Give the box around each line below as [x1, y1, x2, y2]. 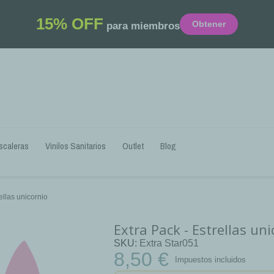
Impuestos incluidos [175, 254, 246, 264]
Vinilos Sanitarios [45, 139, 106, 152]
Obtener [192, 19, 226, 29]
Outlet [122, 139, 144, 152]
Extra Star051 [139, 238, 199, 248]
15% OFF [36, 15, 103, 33]
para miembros [103, 20, 180, 32]
